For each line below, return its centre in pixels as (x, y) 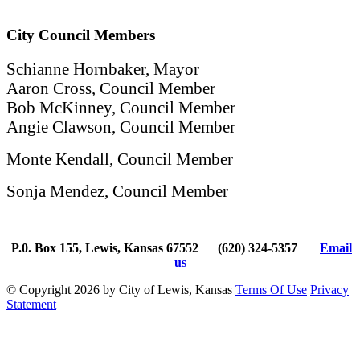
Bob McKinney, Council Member (121, 107)
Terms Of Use (271, 289)
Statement (31, 304)
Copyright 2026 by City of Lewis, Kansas (126, 289)
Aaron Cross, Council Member (111, 88)
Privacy (329, 289)
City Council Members (81, 35)
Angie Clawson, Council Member (121, 126)
